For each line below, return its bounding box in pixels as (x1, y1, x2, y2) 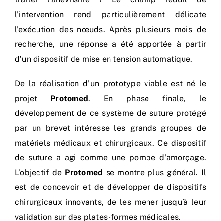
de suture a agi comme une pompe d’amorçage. (15, 153, 206, 163)
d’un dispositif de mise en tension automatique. (15, 54, 193, 64)
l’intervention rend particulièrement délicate (15, 10, 206, 20)
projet (15, 94, 51, 104)
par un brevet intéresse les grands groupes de (15, 123, 206, 133)
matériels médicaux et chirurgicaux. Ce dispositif (15, 138, 206, 148)
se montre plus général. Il (103, 168, 206, 178)
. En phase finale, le (88, 94, 206, 104)
